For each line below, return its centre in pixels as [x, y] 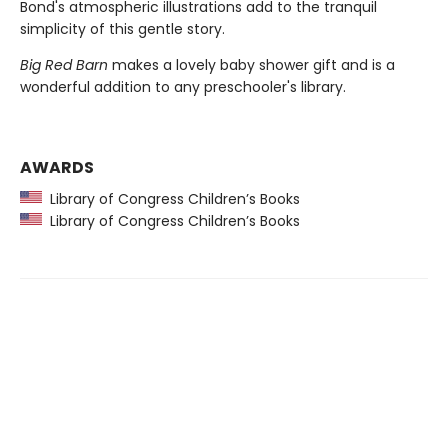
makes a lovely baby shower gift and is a [251, 64]
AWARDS [57, 167]
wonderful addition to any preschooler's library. [183, 86]
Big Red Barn [64, 64]
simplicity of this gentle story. [122, 28]
